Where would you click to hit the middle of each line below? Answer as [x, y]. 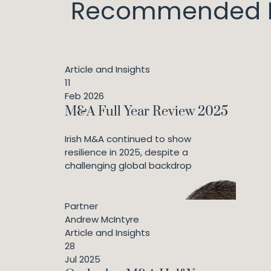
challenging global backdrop [128, 165]
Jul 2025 [83, 259]
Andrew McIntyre [102, 219]
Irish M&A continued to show [128, 139]
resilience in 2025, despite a [126, 152]
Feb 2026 [84, 96]
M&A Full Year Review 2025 [146, 112]
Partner [81, 206]
